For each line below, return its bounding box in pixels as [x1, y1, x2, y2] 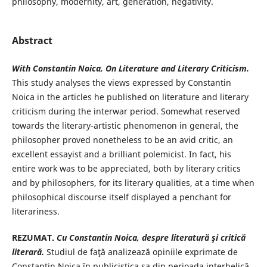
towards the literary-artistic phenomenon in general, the [11, 120, 238, 132]
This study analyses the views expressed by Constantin [11, 77, 231, 89]
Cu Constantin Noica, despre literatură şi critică [56, 232, 246, 244]
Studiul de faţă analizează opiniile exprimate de [46, 246, 238, 258]
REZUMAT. [11, 232, 54, 244]
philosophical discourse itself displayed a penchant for [11, 191, 231, 203]
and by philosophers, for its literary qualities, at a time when [11, 177, 254, 189]
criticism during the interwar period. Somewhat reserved [11, 105, 240, 117]
